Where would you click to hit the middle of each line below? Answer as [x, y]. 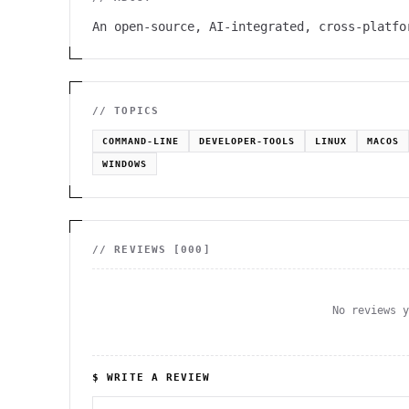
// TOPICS [126, 111]
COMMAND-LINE [141, 141]
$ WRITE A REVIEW [152, 378]
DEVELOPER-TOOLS [247, 141]
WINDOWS [125, 164]
